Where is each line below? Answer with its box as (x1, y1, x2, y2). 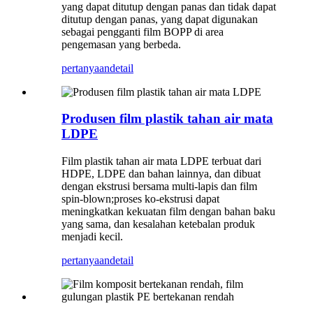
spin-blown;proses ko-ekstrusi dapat (61, 193, 219, 205)
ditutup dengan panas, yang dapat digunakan (61, 13, 258, 25)
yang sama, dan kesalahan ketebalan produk (61, 218, 255, 231)
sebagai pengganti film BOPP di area (61, 25, 224, 38)
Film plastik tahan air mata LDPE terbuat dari (61, 155, 261, 168)
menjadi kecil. (61, 231, 123, 243)
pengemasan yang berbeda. (61, 38, 181, 50)
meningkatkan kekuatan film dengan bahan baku (61, 205, 275, 218)
